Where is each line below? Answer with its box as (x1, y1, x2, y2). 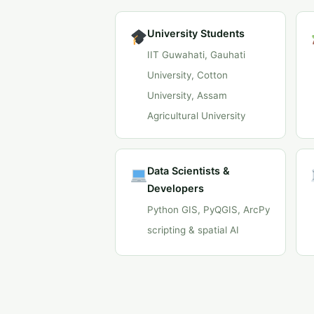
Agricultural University (147, 110, 246, 121)
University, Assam (147, 90, 228, 101)
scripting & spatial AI (147, 224, 240, 235)
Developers (147, 182, 205, 194)
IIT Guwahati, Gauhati (147, 49, 246, 60)
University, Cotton (147, 69, 228, 81)
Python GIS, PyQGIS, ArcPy (147, 204, 271, 215)
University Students (147, 27, 245, 39)
